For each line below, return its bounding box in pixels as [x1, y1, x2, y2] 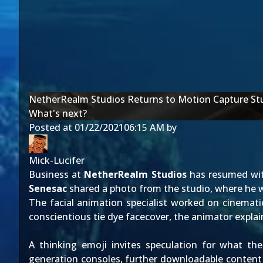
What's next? [29, 107, 87, 120]
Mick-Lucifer [29, 154, 85, 167]
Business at [29, 168, 85, 181]
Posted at [29, 121, 75, 134]
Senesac [29, 182, 67, 195]
